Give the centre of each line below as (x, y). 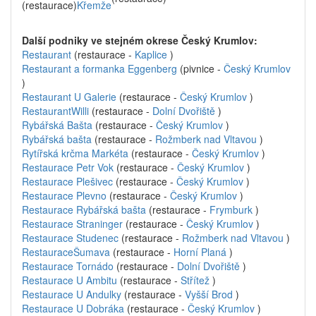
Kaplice (151, 54)
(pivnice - (200, 68)
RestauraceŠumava (66, 252)
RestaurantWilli (55, 111)
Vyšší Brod (209, 294)
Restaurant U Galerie (69, 97)
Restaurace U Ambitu (69, 280)
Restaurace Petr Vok (68, 167)
